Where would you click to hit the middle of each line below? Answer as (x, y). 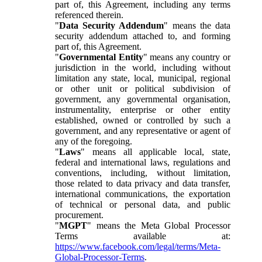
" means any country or (187, 57)
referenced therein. (89, 15)
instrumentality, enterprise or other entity (143, 109)
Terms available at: (143, 236)
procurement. (79, 215)
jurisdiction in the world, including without (143, 67)
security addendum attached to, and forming (143, 36)
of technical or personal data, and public (143, 204)
